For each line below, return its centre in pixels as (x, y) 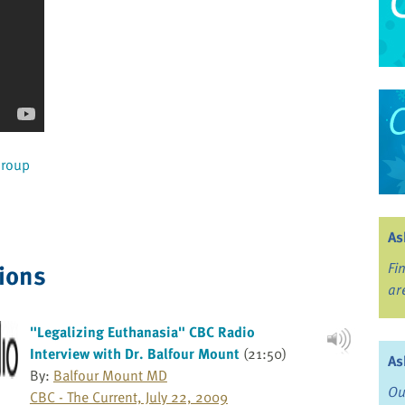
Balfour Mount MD (110, 376)
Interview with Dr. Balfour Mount (134, 354)
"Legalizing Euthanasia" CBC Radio (142, 332)
